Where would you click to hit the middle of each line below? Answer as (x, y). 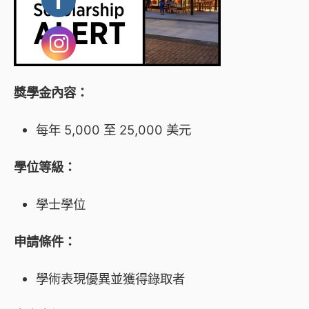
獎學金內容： (51, 93)
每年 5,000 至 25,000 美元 (113, 130)
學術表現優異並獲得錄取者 (110, 278)
